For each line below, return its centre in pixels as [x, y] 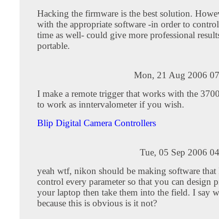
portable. [54, 45]
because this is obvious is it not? [97, 203]
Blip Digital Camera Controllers [97, 123]
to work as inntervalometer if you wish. [111, 104]
